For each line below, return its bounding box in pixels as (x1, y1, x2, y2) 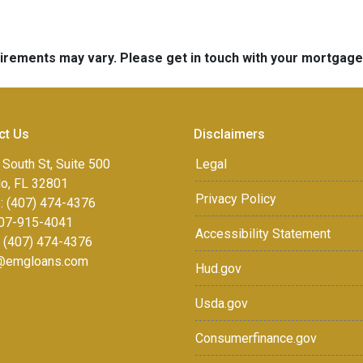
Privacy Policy (195, 191, 276, 207)
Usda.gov (195, 296, 248, 311)
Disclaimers (194, 126, 265, 142)
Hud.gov (195, 261, 241, 276)
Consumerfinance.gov (195, 331, 317, 346)
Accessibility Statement (195, 226, 331, 241)
